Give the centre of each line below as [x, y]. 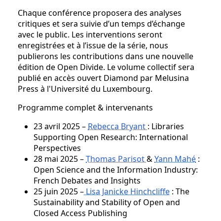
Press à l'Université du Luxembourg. [85, 89]
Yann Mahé [175, 159]
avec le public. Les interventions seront [90, 35]
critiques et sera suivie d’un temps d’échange [101, 24]
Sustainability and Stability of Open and [107, 203]
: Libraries [166, 127]
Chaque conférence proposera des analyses [100, 13]
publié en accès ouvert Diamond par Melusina [103, 78]
